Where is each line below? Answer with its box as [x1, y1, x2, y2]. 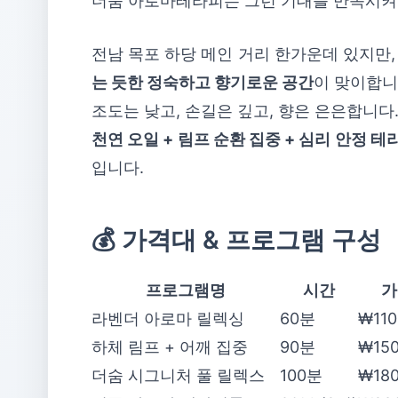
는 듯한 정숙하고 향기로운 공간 [92, 73, 314, 92]
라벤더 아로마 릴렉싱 [92, 309, 244, 328]
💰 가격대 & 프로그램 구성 [92, 225, 381, 255]
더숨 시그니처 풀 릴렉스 [92, 366, 265, 385]
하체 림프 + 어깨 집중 [92, 338, 248, 356]
